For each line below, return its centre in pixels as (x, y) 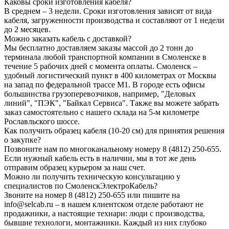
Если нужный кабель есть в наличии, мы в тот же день (100, 158)
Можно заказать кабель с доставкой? (68, 38)
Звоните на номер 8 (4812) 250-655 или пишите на (92, 195)
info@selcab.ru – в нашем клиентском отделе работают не (104, 204)
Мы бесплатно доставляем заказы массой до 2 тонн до (99, 48)
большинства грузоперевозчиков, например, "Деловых (100, 94)
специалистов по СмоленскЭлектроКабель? (81, 186)
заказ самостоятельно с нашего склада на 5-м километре (102, 112)
